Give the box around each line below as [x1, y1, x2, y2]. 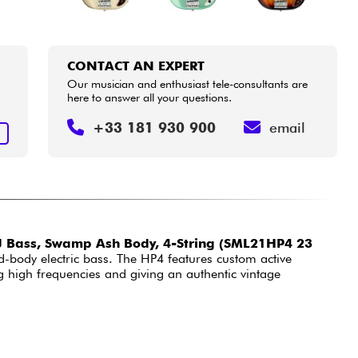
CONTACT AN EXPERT [67, 58, 205, 74]
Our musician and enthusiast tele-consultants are [67, 76, 308, 90]
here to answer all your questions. [67, 89, 233, 104]
